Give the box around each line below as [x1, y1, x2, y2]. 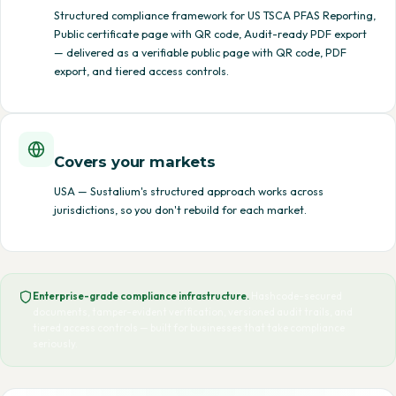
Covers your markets [54, 153, 216, 171]
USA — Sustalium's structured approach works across [54, 185, 324, 198]
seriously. [33, 338, 78, 350]
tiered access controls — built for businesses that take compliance [33, 322, 345, 334]
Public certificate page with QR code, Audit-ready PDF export [54, 27, 367, 41]
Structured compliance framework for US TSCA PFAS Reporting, [54, 9, 376, 22]
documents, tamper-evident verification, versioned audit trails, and [33, 306, 353, 318]
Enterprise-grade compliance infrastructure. [33, 290, 249, 302]
